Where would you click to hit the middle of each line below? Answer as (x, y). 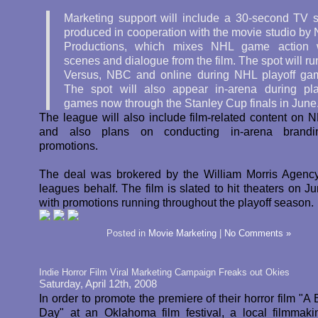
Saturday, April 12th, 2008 (98, 284)
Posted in (127, 233)
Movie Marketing (182, 233)
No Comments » (258, 233)
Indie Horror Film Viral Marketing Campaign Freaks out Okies (164, 272)
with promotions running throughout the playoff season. (176, 202)
